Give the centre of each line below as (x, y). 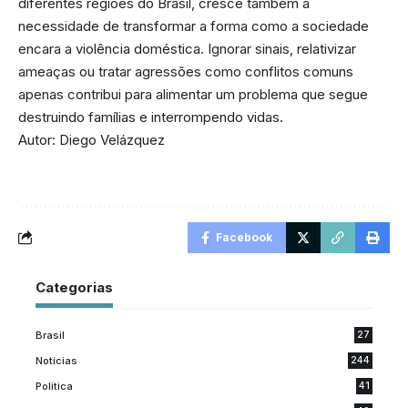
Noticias (56, 360)
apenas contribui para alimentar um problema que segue (193, 94)
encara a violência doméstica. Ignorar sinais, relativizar (187, 48)
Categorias (74, 287)
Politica (54, 386)
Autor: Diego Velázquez (92, 139)
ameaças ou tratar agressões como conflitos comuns (186, 71)
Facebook (244, 237)
